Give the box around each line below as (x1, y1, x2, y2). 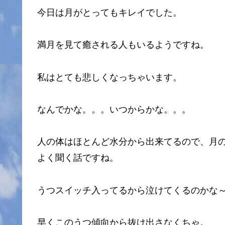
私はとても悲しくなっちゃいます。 (37, 72, 182, 82)
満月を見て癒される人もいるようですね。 (37, 40, 209, 50)
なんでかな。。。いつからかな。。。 (37, 104, 191, 115)
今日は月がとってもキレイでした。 (37, 7, 182, 18)
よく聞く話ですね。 (37, 153, 119, 163)
